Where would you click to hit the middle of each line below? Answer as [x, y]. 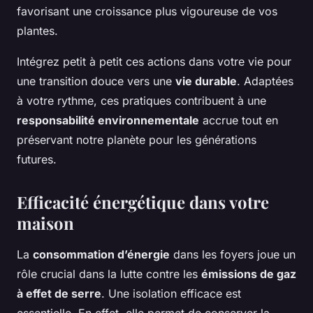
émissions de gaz [249, 274]
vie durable [206, 81]
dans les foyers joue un [233, 255]
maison [45, 223]
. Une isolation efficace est [171, 294]
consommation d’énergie [101, 255]
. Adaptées [265, 81]
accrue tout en [239, 121]
